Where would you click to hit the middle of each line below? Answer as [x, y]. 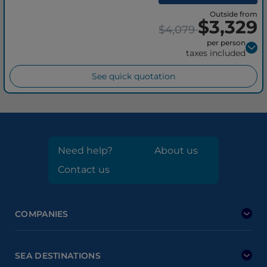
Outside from [234, 14]
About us [176, 150]
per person [226, 42]
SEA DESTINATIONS [58, 255]
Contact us [84, 169]
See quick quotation [133, 76]
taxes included [216, 53]
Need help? [85, 150]
